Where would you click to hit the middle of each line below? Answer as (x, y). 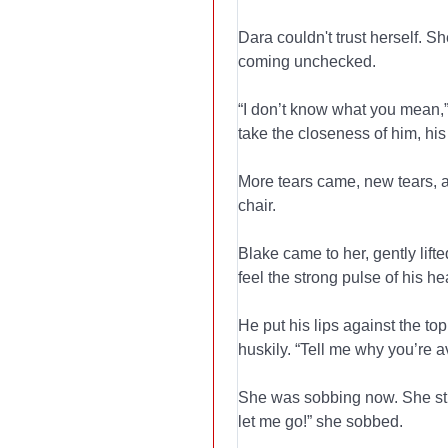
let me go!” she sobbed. (321, 421)
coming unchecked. (307, 61)
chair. (257, 205)
